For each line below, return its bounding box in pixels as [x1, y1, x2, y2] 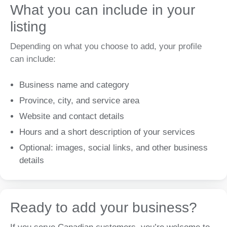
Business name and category [19, 80, 129, 90]
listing [10, 19, 47, 35]
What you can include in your [10, 2, 195, 18]
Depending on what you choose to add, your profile [10, 42, 202, 52]
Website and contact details [19, 111, 124, 121]
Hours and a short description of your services [19, 127, 195, 137]
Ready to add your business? [10, 199, 197, 215]
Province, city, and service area [19, 95, 139, 105]
